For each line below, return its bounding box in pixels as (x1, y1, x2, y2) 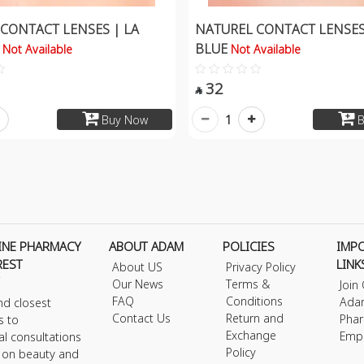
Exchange (226, 327, 277, 344)
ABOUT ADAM (108, 238, 184, 255)
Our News (111, 276, 163, 292)
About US (111, 259, 162, 275)
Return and (226, 310, 284, 327)
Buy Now (101, 112, 148, 128)
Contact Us (111, 310, 171, 327)
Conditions (226, 293, 284, 310)
